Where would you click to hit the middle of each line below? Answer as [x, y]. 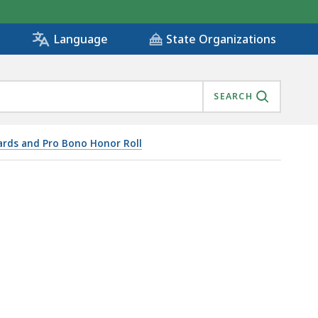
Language [81, 39]
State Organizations [221, 39]
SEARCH [233, 97]
